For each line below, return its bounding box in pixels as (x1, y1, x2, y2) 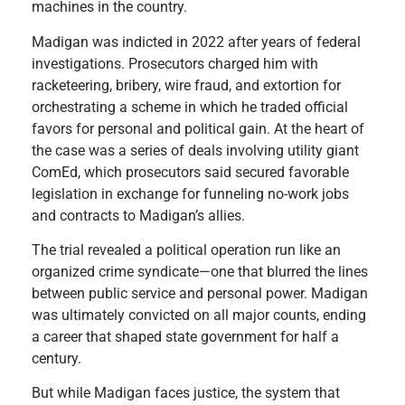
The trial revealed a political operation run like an (32, 240, 341, 259)
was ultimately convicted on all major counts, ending (32, 306, 366, 324)
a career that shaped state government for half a (32, 327, 339, 345)
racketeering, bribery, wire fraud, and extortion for (32, 76, 341, 94)
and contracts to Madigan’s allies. (32, 206, 245, 224)
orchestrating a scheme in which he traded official (32, 98, 348, 116)
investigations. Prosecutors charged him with (32, 54, 318, 72)
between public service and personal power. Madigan (32, 284, 368, 302)
